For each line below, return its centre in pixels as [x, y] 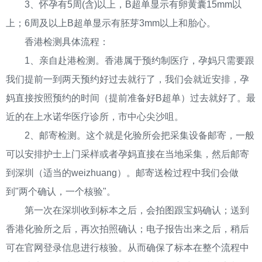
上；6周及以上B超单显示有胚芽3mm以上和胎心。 [111, 23]
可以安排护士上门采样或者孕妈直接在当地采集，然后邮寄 [127, 154]
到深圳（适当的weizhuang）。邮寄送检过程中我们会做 [122, 173]
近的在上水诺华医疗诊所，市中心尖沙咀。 [95, 117]
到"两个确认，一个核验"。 [61, 192]
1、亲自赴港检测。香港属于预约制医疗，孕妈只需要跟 [130, 61]
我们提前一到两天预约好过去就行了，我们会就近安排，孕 [127, 79]
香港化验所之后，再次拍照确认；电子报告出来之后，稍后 [127, 229]
